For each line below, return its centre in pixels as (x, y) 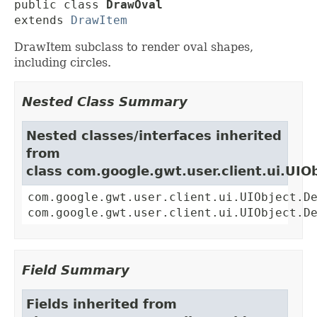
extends (42, 21)
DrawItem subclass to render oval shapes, (134, 47)
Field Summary (76, 270)
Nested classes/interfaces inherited (154, 136)
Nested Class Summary (105, 102)
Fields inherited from (102, 304)
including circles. (63, 63)
